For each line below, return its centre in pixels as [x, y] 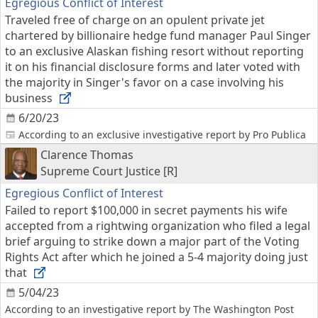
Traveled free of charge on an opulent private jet [135, 20]
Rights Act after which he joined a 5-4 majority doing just [157, 257]
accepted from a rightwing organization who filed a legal [158, 226]
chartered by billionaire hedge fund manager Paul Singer [158, 35]
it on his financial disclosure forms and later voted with [153, 67]
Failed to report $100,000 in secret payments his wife [146, 210]
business [30, 98]
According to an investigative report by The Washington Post [149, 309]
